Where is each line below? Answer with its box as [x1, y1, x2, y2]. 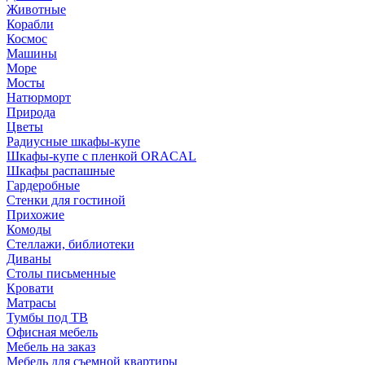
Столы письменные [7, 266, 116, 280]
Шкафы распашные [7, 163, 115, 178]
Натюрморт [7, 90, 71, 104]
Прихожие [7, 207, 64, 222]
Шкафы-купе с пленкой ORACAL [7, 148, 196, 163]
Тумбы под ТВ [7, 310, 88, 324]
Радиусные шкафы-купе [7, 134, 140, 148]
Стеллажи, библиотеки [7, 236, 134, 251]
